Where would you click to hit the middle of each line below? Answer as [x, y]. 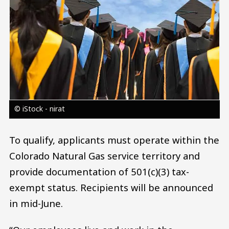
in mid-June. [36, 203]
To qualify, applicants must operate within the [114, 140]
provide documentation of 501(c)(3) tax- [99, 171]
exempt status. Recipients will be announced [111, 187]
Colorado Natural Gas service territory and [105, 155]
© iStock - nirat [39, 108]
